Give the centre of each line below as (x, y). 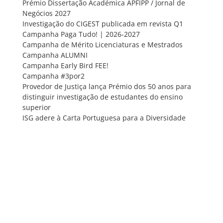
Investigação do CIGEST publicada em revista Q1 (103, 23)
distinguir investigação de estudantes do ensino (102, 97)
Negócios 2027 (46, 13)
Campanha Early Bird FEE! (65, 65)
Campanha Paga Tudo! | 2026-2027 (81, 34)
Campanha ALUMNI (55, 55)
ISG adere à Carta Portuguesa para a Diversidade (104, 117)
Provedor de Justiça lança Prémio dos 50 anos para (107, 86)
